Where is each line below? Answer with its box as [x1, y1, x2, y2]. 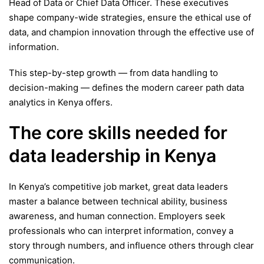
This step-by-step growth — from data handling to [9, 67, 218, 79]
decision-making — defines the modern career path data [9, 82, 244, 94]
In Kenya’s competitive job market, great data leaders [9, 180, 228, 192]
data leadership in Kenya [9, 145, 216, 167]
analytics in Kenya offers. [9, 97, 113, 108]
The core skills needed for [9, 122, 227, 144]
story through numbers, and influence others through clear [9, 239, 254, 251]
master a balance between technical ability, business [9, 195, 227, 207]
